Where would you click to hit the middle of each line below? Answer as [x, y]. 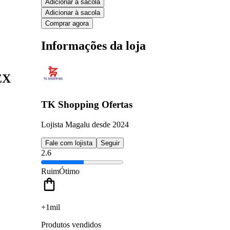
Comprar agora [67, 23]
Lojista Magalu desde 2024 [85, 124]
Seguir [110, 143]
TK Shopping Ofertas [87, 105]
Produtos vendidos [71, 224]
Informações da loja [93, 45]
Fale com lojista [69, 143]
